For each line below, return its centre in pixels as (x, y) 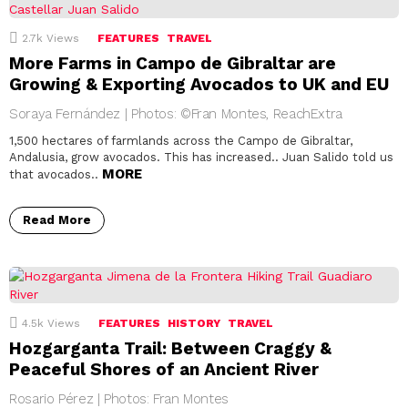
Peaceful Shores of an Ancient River (164, 370)
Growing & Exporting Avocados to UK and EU (199, 85)
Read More (57, 220)
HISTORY (194, 324)
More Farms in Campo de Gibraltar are (173, 64)
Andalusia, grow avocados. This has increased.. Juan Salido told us (201, 158)
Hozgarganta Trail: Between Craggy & (170, 349)
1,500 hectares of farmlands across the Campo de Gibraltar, (181, 141)
